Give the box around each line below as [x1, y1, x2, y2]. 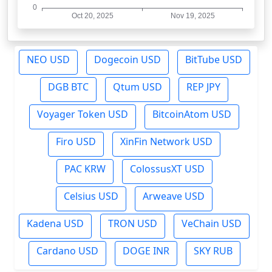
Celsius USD [64, 189, 118, 203]
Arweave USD [143, 189, 205, 203]
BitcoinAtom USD [152, 107, 231, 121]
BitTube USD [185, 53, 242, 66]
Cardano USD [36, 244, 98, 257]
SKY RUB [193, 244, 233, 257]
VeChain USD [182, 217, 242, 230]
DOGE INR [122, 244, 169, 257]
